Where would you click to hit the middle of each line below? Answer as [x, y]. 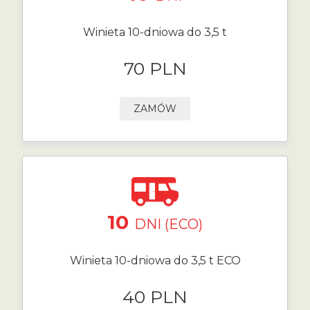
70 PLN [155, 69]
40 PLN [155, 297]
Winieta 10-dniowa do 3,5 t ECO [155, 261]
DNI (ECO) [168, 224]
